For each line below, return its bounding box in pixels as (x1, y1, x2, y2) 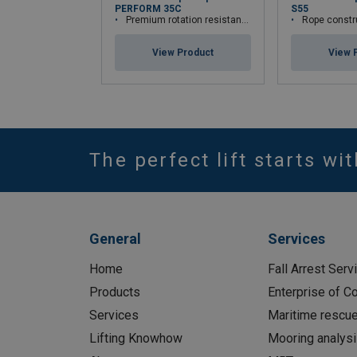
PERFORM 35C (115, 3, 182, 15)
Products (89, 284, 140, 300)
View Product (152, 46, 214, 58)
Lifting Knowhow (89, 331, 182, 347)
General (89, 230, 141, 248)
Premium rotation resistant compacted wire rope (126, 14, 241, 26)
